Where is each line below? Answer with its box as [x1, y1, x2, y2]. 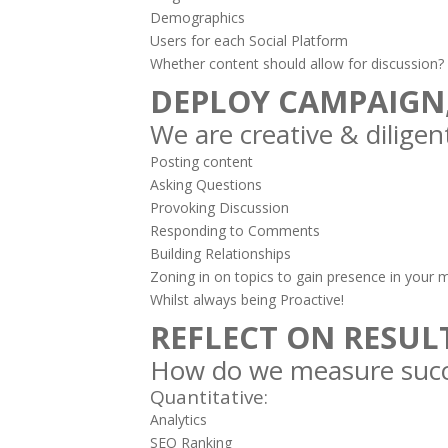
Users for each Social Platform [150, 31, 348, 50]
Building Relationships [150, 244, 291, 263]
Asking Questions [150, 175, 262, 194]
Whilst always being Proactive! [150, 290, 344, 309]
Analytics [150, 410, 207, 429]
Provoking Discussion [150, 198, 289, 217]
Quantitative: [150, 384, 268, 410]
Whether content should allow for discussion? [150, 54, 444, 73]
